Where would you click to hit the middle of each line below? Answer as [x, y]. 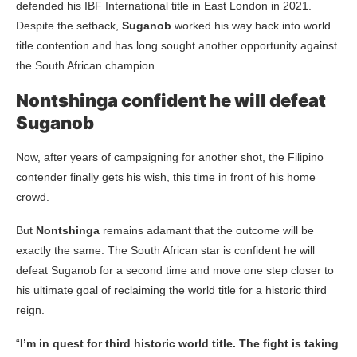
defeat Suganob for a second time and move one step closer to [175, 270]
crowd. [33, 196]
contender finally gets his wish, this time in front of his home [166, 177]
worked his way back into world [251, 25]
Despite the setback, [67, 25]
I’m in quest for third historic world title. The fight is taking [179, 343]
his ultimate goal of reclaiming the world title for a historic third [171, 290]
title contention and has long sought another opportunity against [177, 45]
